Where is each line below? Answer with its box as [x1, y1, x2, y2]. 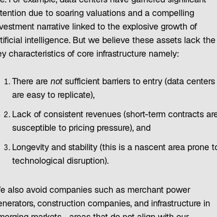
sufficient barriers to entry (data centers [64, 78, 215, 87]
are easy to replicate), [12, 92, 94, 101]
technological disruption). [12, 157, 108, 167]
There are [12, 78, 50, 87]
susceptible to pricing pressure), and [12, 124, 153, 134]
